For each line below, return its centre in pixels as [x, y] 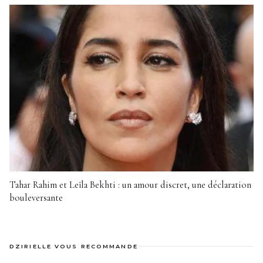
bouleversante [36, 198]
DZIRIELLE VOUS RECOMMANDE [74, 247]
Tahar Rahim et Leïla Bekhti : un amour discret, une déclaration [130, 185]
